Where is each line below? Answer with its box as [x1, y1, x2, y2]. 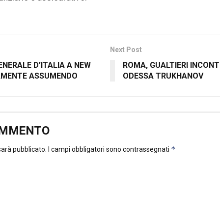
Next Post [110, 46, 142, 54]
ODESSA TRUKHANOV [123, 71, 203, 81]
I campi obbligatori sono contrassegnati [48, 145, 171, 154]
